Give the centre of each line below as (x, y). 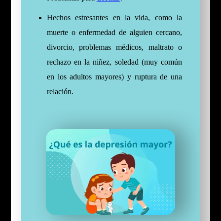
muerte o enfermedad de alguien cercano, (114, 32)
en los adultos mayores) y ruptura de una (114, 77)
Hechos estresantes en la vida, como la (114, 18)
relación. (60, 92)
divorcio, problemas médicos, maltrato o (114, 47)
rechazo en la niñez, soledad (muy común (114, 62)
